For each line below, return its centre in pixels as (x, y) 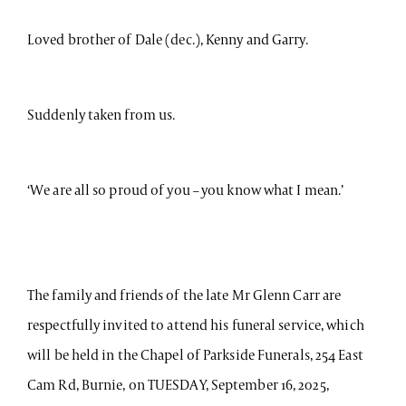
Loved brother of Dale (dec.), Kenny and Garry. (168, 39)
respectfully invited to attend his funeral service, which (196, 324)
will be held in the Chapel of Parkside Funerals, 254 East (195, 354)
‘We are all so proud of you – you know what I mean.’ (186, 189)
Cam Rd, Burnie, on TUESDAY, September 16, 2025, (178, 384)
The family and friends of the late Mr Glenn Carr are (184, 295)
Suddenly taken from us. (101, 114)
